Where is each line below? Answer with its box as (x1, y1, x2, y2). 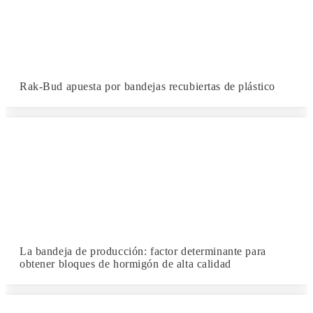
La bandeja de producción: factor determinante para (20, 245, 266, 257)
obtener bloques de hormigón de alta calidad (20, 258, 231, 270)
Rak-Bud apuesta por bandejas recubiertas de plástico (20, 80, 275, 92)
